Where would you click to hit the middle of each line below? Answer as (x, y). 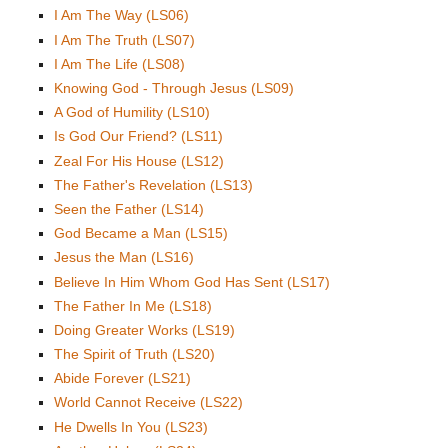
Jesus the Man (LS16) (124, 257)
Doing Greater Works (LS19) (144, 329)
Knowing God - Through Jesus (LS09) (174, 88)
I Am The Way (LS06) (121, 15)
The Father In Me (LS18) (133, 305)
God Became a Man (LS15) (141, 233)
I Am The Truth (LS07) (124, 39)
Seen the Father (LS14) (129, 208)
